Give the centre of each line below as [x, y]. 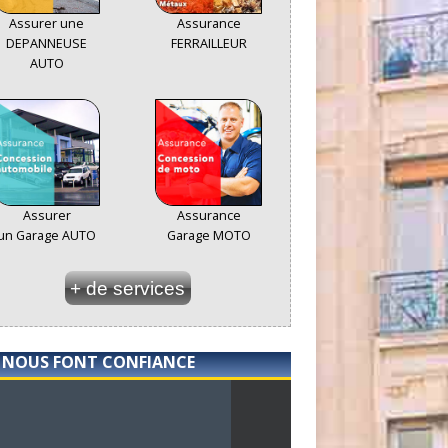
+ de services [128, 289]
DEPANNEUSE [47, 44]
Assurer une [47, 24]
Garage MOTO [208, 236]
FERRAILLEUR [208, 44]
